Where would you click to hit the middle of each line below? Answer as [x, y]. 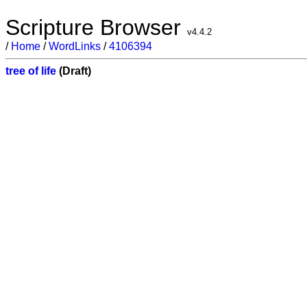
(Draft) [74, 71]
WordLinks [75, 46]
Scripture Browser [96, 27]
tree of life [31, 71]
